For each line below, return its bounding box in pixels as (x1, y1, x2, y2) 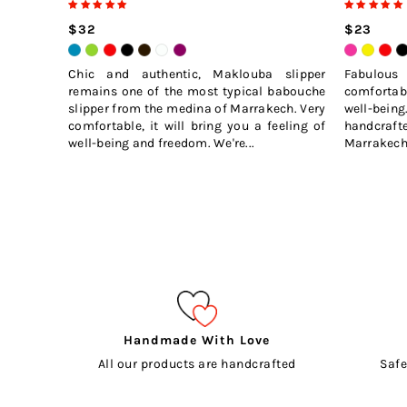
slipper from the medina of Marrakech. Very (68, 101, 326, 117)
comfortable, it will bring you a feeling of (68, 118, 326, 134)
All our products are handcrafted (97, 356, 296, 372)
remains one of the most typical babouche (68, 84, 326, 100)
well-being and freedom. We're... (68, 135, 254, 152)
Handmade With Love (124, 333, 271, 349)
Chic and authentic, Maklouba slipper (68, 66, 326, 83)
